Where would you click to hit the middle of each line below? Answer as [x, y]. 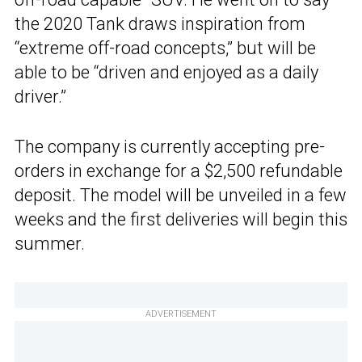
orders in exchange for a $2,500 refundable [179, 170]
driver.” [40, 96]
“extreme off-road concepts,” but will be [165, 48]
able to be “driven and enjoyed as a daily [166, 72]
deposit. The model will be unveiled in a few [181, 195]
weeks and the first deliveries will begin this [181, 219]
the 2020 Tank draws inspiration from [160, 23]
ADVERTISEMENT [181, 314]
